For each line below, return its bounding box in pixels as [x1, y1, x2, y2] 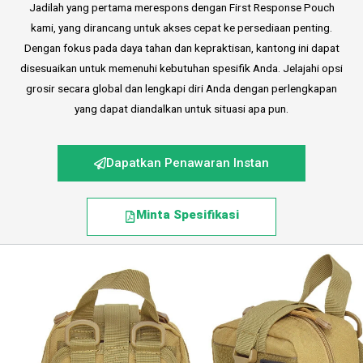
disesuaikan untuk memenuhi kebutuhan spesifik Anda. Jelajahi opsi [20, 61, 343, 75]
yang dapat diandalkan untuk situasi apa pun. [75, 101, 288, 115]
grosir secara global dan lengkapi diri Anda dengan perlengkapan [26, 81, 337, 95]
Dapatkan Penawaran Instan [106, 155, 269, 170]
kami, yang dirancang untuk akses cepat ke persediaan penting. [31, 20, 332, 34]
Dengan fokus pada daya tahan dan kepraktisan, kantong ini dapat [23, 41, 340, 54]
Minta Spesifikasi [136, 207, 239, 222]
